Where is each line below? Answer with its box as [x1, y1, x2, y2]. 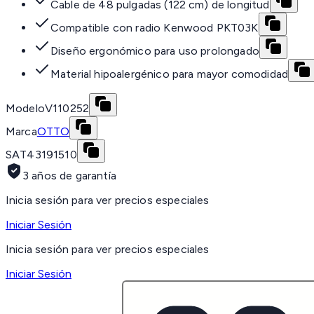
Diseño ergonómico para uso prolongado [50, 44, 259, 58]
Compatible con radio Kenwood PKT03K [50, 21, 259, 35]
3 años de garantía [22, 169, 116, 183]
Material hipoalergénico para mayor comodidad [50, 67, 289, 81]
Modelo [6, 102, 45, 116]
